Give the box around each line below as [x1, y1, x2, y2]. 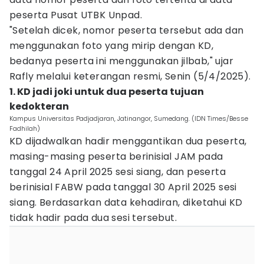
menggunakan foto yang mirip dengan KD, [9, 39, 214, 52]
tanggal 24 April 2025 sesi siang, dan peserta [9, 165, 226, 179]
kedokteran [9, 100, 69, 113]
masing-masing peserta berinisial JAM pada [9, 150, 223, 163]
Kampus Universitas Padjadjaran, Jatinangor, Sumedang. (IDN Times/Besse [9, 114, 248, 123]
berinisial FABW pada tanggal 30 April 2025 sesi [9, 180, 237, 194]
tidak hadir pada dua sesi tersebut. [9, 211, 177, 225]
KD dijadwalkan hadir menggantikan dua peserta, [9, 134, 247, 148]
